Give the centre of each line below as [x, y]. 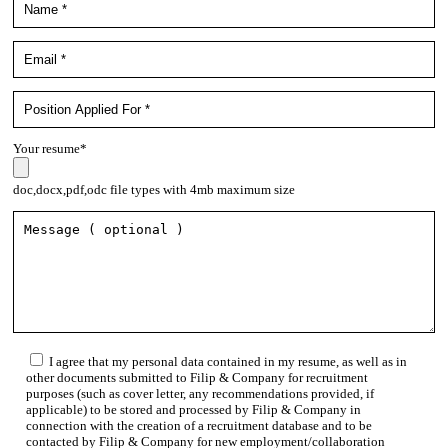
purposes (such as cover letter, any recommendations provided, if [200, 393]
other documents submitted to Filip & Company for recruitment [197, 377]
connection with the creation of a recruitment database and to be [199, 425]
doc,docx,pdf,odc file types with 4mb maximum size [154, 189]
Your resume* [50, 148]
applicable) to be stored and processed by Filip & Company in [193, 409]
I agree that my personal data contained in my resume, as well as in [228, 361]
